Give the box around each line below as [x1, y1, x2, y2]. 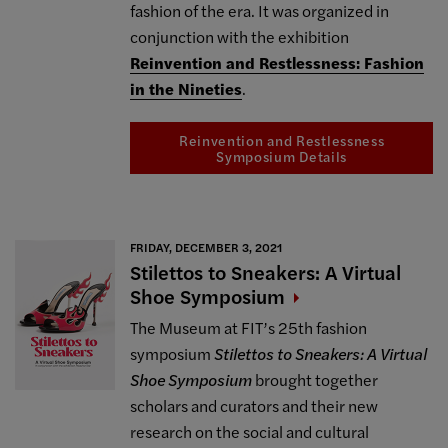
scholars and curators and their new [130, 393, 379, 417]
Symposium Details [216, 146, 348, 167]
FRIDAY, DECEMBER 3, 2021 [130, 237, 283, 256]
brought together [252, 367, 379, 391]
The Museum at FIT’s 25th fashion [130, 315, 368, 339]
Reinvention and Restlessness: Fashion [130, 51, 425, 75]
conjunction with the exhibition [130, 25, 350, 49]
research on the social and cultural [130, 419, 370, 443]
